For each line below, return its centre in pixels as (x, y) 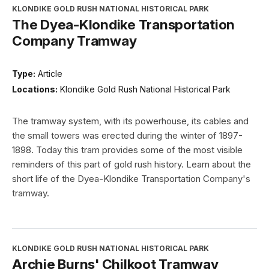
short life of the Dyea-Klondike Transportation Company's (131, 178)
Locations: (35, 89)
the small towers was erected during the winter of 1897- (127, 135)
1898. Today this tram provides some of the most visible (127, 150)
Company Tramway (74, 41)
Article (50, 74)
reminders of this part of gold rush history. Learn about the (131, 164)
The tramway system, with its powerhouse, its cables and (130, 121)
